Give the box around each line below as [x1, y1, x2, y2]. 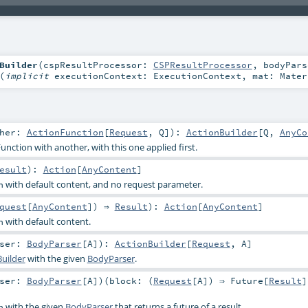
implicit [4, 69, 54, 81]
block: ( [109, 275, 153, 287]
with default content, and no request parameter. [3, 177, 203, 190]
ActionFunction [26, 126, 104, 137]
